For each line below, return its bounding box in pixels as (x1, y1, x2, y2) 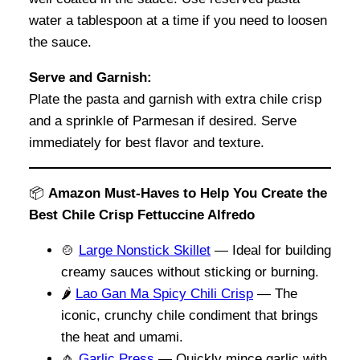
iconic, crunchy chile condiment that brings (61, 307, 318, 323)
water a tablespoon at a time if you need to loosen (29, 12, 327, 28)
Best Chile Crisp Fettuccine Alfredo (29, 207, 255, 223)
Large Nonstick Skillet (79, 242, 211, 258)
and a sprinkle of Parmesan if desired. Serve (29, 112, 297, 129)
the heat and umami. (61, 329, 183, 345)
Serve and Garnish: (29, 69, 152, 85)
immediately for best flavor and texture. (29, 134, 264, 150)
